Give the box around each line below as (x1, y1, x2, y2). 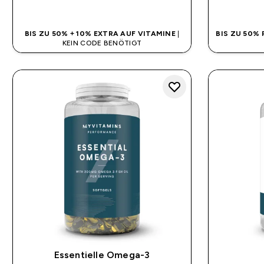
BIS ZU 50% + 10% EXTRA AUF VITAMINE (24, 29, 178, 38)
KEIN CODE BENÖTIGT (62, 38, 142, 47)
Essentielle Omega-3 (54, 250, 150, 260)
